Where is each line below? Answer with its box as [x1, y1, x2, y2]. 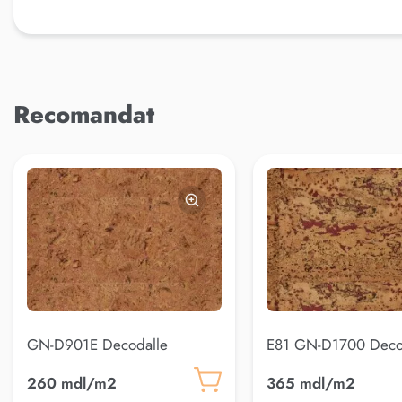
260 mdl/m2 [27, 371, 117, 394]
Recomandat [13, 97, 154, 132]
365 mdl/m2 [266, 371, 355, 394]
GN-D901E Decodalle [27, 333, 168, 355]
